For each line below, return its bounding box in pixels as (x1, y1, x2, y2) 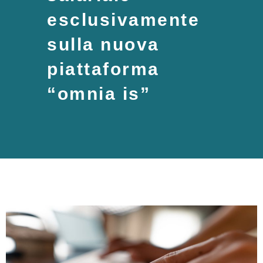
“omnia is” (47, 83, 150, 103)
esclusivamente (47, 9, 200, 29)
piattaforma (47, 59, 160, 79)
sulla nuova (47, 34, 160, 54)
